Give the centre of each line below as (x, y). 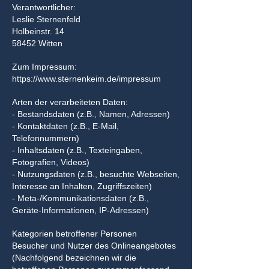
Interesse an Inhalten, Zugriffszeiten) (82, 186)
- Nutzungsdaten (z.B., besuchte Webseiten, (96, 174)
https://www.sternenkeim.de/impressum (86, 79)
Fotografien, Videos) (51, 162)
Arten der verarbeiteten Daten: (70, 102)
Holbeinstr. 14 (38, 31)
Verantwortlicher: (44, 7)
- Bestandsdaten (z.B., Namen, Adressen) (91, 114)
